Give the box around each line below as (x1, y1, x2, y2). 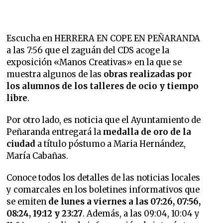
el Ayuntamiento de (121, 115, 201, 125)
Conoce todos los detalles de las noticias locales (6, 173, 201, 183)
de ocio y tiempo (126, 81, 199, 92)
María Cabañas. (6, 151, 69, 161)
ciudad (6, 139, 36, 149)
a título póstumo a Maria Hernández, (35, 139, 186, 149)
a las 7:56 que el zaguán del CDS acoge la (6, 45, 170, 56)
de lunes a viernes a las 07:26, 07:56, (46, 197, 201, 207)
